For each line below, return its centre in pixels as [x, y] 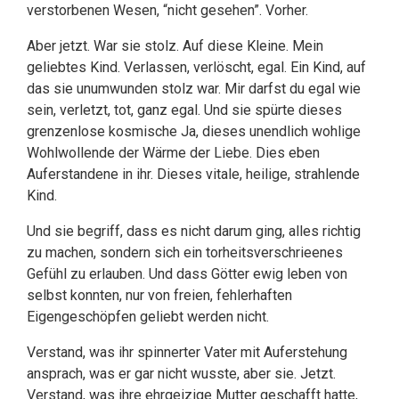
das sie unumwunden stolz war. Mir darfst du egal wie [194, 89]
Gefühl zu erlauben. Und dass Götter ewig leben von [187, 274]
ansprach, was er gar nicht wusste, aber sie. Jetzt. [181, 374]
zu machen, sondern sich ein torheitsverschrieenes [185, 252]
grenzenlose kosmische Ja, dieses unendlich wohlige [194, 131]
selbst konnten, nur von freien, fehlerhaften [159, 295]
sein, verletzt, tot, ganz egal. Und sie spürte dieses [184, 110]
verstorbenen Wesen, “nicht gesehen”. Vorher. [167, 10]
